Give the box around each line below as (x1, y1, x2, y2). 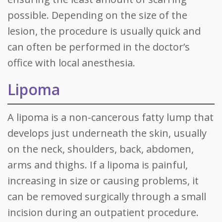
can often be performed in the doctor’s (7, 40, 190, 54)
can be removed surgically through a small (7, 190, 206, 203)
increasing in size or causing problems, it (7, 174, 199, 187)
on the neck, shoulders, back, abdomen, (7, 142, 194, 156)
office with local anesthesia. (7, 56, 135, 69)
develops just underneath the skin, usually (7, 126, 207, 140)
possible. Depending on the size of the (7, 8, 187, 22)
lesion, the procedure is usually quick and (7, 24, 201, 38)
